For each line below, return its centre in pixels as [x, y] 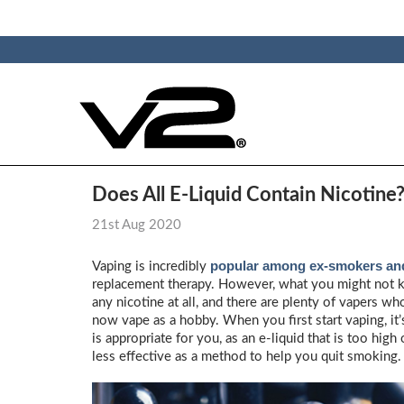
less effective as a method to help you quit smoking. [247, 357]
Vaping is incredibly [151, 266]
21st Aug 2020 [137, 225]
